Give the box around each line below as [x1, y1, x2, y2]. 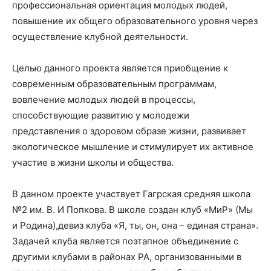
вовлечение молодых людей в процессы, [12, 93, 195, 105]
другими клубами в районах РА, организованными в [12, 250, 241, 263]
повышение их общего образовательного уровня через [12, 15, 258, 27]
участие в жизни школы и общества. [12, 156, 174, 168]
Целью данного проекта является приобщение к [12, 62, 228, 74]
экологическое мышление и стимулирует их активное [12, 140, 253, 152]
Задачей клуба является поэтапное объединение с [12, 235, 238, 247]
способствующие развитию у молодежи [12, 109, 189, 121]
